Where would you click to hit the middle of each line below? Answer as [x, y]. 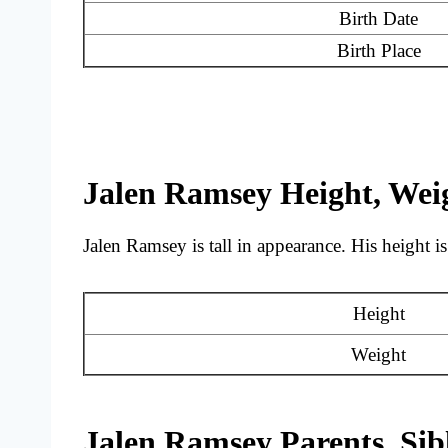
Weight [378, 355]
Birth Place [378, 51]
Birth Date [378, 19]
